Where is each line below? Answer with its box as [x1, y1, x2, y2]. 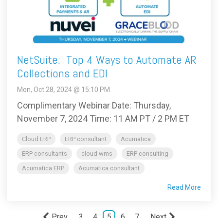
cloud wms [81, 150, 112, 158]
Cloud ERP [22, 135, 51, 143]
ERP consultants [22, 150, 67, 158]
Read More [167, 183, 201, 192]
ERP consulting [127, 150, 168, 158]
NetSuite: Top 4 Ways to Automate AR [17, 52, 197, 68]
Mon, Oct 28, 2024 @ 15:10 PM [17, 86, 110, 94]
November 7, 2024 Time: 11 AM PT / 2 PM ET [17, 113, 189, 124]
